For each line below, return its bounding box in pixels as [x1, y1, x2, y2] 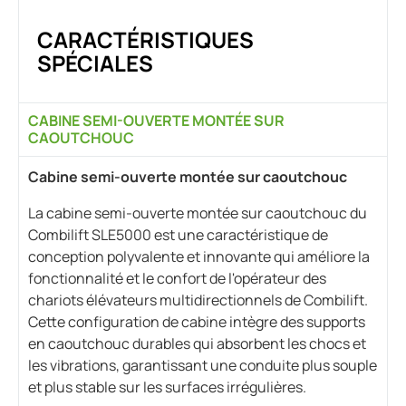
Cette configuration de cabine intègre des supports [28, 311, 365, 332]
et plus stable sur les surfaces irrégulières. [28, 376, 306, 397]
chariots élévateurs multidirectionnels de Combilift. [28, 289, 368, 310]
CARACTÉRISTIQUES [37, 24, 254, 54]
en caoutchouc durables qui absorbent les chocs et [28, 333, 366, 353]
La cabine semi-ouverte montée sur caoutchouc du [28, 202, 367, 223]
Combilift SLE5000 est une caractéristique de [28, 224, 328, 245]
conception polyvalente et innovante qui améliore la [28, 246, 370, 266]
